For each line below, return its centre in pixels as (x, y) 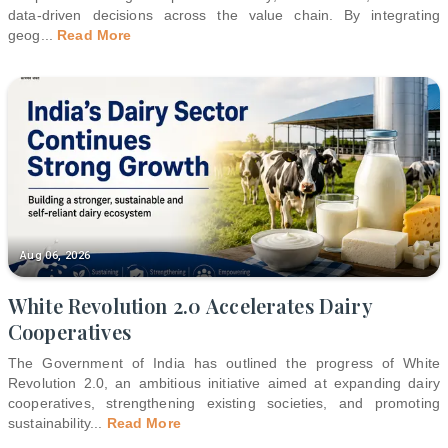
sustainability (49, 422)
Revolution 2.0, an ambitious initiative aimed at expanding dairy (224, 382)
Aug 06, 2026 (55, 255)
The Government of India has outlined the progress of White (224, 362)
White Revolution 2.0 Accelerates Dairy (190, 305)
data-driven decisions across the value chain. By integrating (224, 14)
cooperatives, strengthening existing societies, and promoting (224, 402)
